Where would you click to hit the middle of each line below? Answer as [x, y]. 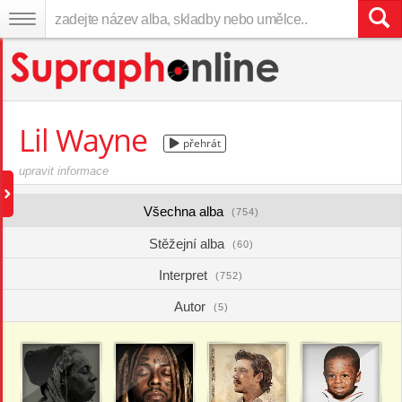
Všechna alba [185, 211]
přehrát [200, 143]
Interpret [185, 275]
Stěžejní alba [188, 244]
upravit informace [64, 171]
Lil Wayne [87, 140]
